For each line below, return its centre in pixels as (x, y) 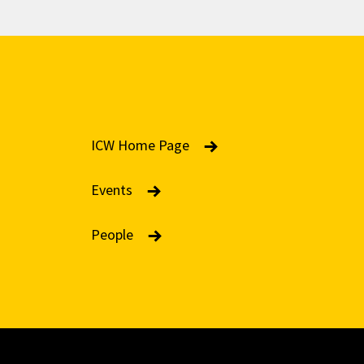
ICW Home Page (141, 145)
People (113, 234)
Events (113, 190)
